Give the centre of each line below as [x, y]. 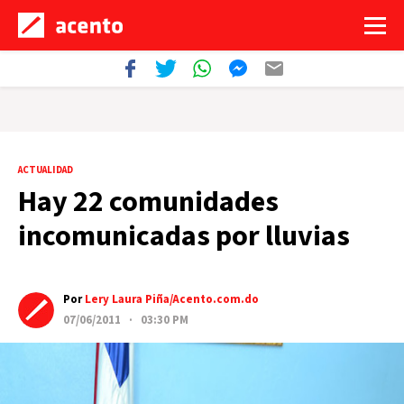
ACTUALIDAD [46, 170]
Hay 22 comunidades [148, 202]
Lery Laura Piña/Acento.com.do [172, 299]
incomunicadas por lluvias [184, 236]
